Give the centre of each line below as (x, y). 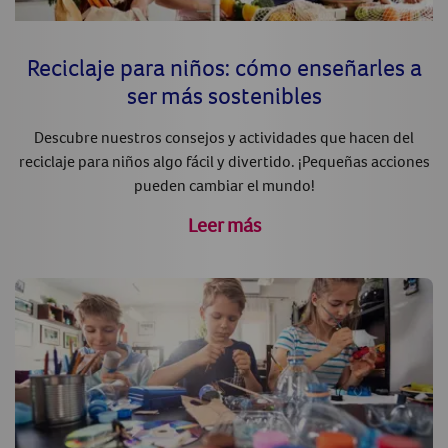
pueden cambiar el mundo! (224, 184)
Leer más (224, 224)
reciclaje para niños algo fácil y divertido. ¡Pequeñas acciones (224, 160)
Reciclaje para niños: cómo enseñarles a (224, 66)
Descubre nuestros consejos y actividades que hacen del (224, 136)
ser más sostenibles (224, 94)
